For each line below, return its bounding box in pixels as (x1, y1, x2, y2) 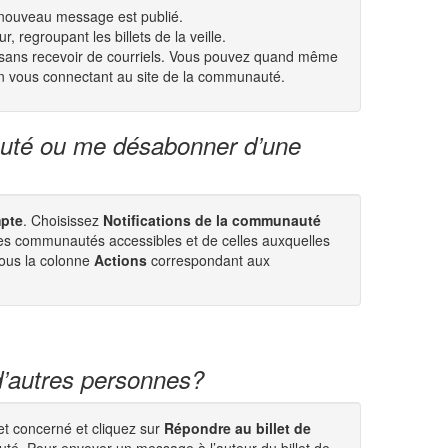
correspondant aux (147, 250, 270, 270)
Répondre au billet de (160, 418, 311, 438)
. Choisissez (23, 210, 103, 230)
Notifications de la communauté (103, 210, 321, 230)
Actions (94, 250, 147, 270)
